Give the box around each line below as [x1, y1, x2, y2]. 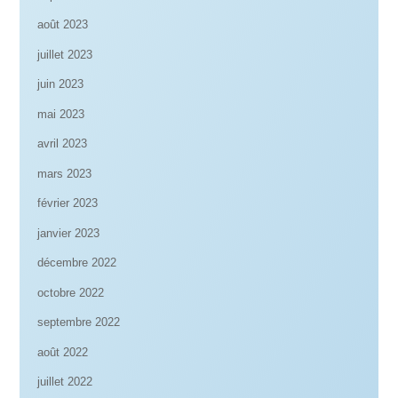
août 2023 [37, 18, 89, 32]
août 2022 [37, 345, 89, 359]
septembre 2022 [37, 315, 121, 330]
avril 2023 [37, 137, 88, 151]
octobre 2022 [37, 285, 105, 299]
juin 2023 [37, 77, 84, 92]
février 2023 [37, 196, 99, 211]
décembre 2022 [37, 256, 117, 270]
